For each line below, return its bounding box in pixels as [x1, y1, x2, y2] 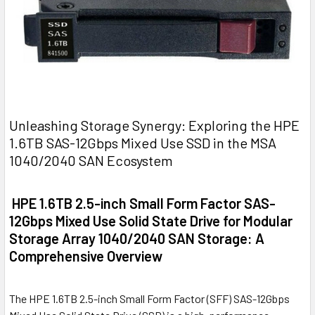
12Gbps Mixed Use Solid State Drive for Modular [9, 212, 292, 230]
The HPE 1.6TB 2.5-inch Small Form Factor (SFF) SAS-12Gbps [9, 292, 290, 306]
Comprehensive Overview [9, 247, 162, 265]
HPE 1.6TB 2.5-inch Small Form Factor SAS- [9, 195, 276, 212]
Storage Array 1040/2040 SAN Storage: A [9, 230, 264, 247]
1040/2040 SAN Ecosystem [9, 152, 173, 169]
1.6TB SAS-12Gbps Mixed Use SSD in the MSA [9, 134, 276, 152]
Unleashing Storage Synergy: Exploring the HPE [9, 117, 300, 134]
